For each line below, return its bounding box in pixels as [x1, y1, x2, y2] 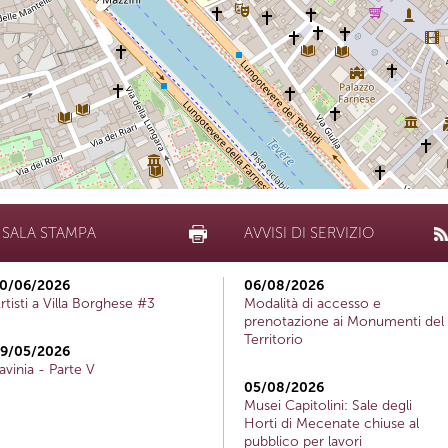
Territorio [244, 330, 303, 348]
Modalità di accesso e [244, 294, 381, 312]
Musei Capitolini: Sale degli [244, 396, 412, 414]
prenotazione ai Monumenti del [244, 312, 444, 330]
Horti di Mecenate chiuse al [244, 414, 419, 432]
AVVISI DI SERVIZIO [244, 223, 374, 242]
